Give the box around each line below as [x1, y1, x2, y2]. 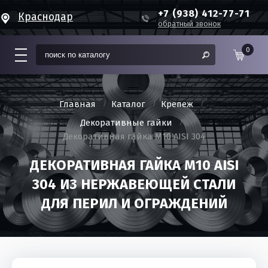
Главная [59, 99, 96, 109]
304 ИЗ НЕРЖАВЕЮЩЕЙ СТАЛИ [32, 176, 236, 193]
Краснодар [18, 11, 73, 23]
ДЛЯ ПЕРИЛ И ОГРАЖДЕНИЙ [41, 195, 227, 212]
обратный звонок [158, 19, 221, 28]
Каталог [111, 99, 145, 109]
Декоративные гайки [80, 117, 172, 128]
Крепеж [161, 99, 193, 109]
